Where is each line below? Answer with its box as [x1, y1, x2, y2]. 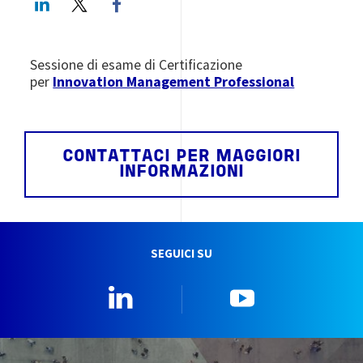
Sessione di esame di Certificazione [30, 55, 243, 74]
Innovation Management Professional [53, 72, 295, 91]
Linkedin [145, 284, 196, 302]
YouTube [266, 284, 317, 302]
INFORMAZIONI [119, 164, 244, 180]
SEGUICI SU [151, 246, 212, 261]
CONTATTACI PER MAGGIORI [62, 148, 301, 164]
